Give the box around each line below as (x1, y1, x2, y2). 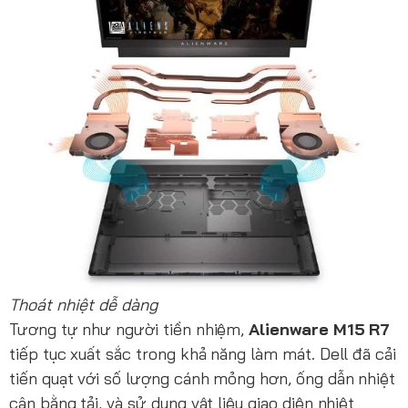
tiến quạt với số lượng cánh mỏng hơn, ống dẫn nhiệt (9, 367, 396, 389)
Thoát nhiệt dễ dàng (9, 293, 158, 315)
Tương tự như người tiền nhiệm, (9, 318, 250, 340)
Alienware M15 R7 (249, 318, 391, 340)
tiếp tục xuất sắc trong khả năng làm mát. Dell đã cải (9, 342, 397, 364)
